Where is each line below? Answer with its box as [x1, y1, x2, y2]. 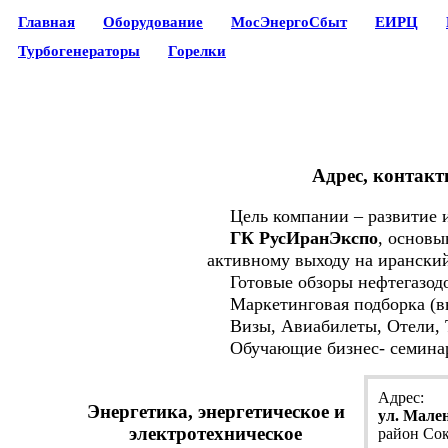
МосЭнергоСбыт [231, 14, 347, 30]
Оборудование [103, 14, 203, 30]
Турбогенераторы [18, 43, 140, 59]
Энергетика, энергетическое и [86, 401, 345, 423]
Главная [18, 14, 75, 30]
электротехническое [129, 423, 303, 445]
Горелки [168, 43, 226, 59]
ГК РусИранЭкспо [230, 228, 379, 249]
